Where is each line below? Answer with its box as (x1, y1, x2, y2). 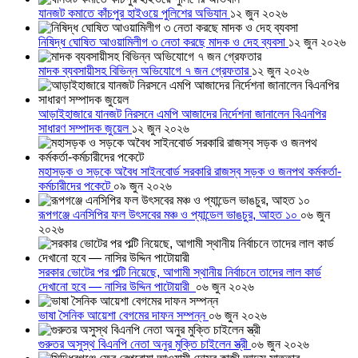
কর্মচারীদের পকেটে (38, 179, 113, 193)
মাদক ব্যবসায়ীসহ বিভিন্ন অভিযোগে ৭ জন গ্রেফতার (38, 64, 252, 78)
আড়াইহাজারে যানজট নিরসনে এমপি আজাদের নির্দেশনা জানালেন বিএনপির (38, 107, 326, 121)
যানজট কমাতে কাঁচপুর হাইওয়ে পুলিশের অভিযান (38, 6, 230, 21)
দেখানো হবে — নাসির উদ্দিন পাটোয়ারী (38, 280, 196, 294)
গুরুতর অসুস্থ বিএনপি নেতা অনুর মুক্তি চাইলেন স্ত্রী (38, 337, 251, 352)
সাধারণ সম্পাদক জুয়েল (38, 121, 132, 136)
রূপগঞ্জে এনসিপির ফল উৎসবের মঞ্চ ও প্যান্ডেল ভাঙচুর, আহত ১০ (38, 208, 300, 222)
